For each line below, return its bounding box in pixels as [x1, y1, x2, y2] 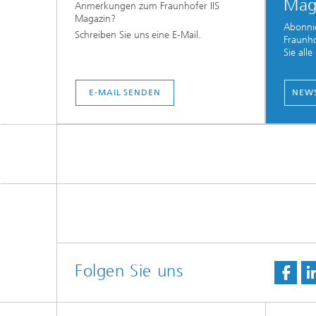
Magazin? [75, 13, 116, 25]
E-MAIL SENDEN [89, 87, 161, 97]
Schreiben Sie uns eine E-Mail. [75, 29, 201, 42]
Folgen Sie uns [75, 261, 183, 281]
